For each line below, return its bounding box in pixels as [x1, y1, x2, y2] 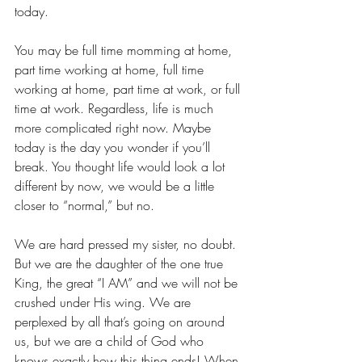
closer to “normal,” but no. [15, 196, 154, 214]
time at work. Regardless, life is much [15, 99, 217, 117]
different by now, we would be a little [15, 176, 218, 195]
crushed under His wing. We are [15, 293, 195, 311]
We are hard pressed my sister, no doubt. [15, 234, 240, 253]
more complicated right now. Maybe [15, 118, 215, 137]
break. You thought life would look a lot [15, 157, 229, 175]
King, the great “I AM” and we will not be [15, 273, 242, 292]
